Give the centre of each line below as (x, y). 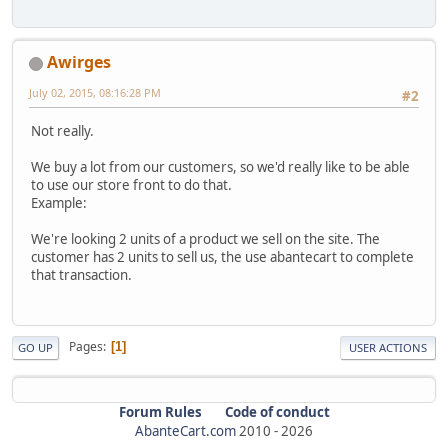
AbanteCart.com (185, 430)
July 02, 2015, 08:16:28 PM (95, 93)
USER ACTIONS (388, 347)
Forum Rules (160, 411)
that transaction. (81, 274)
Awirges (79, 62)
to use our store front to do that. (131, 184)
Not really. (62, 130)
